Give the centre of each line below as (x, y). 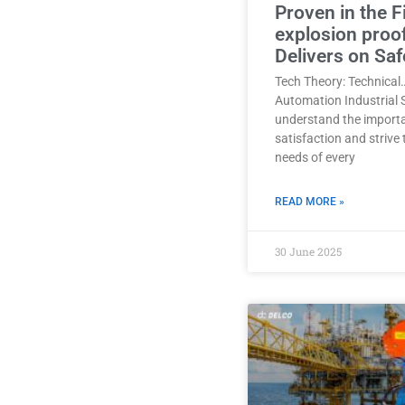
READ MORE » (310, 201)
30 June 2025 (308, 251)
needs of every (315, 157)
